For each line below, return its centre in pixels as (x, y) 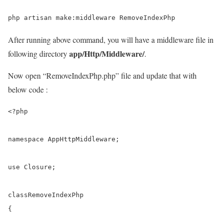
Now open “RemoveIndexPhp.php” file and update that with (102, 75)
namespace (26, 139)
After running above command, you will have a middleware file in (111, 39)
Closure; (38, 167)
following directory (39, 53)
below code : (28, 89)
